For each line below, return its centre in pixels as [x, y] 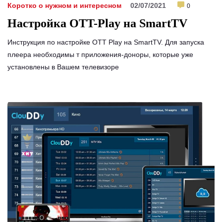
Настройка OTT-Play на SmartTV [97, 24]
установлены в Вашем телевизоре [63, 67]
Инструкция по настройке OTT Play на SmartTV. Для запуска [106, 42]
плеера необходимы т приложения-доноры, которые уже [100, 55]
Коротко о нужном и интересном [64, 6]
